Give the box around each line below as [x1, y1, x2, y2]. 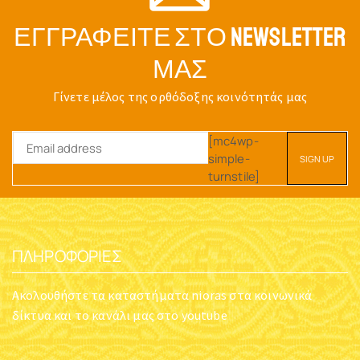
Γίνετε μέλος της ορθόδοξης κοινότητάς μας [52, 88, 308, 105]
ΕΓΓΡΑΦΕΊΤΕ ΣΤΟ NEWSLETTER [14, 22, 346, 55]
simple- [207, 150, 250, 167]
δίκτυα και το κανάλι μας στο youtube [12, 307, 227, 324]
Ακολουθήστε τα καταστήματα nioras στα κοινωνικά [12, 287, 313, 304]
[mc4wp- [207, 133, 259, 149]
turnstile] [207, 168, 260, 185]
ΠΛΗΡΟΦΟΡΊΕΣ [12, 245, 122, 268]
